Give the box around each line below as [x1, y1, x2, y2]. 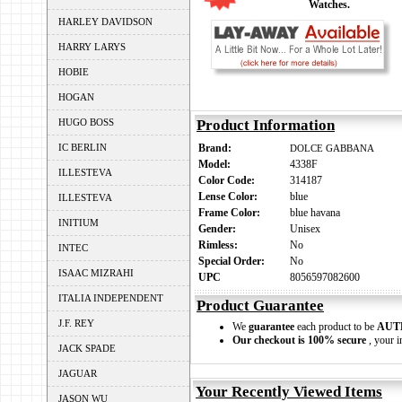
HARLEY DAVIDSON [58, 16, 153, 27]
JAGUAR [58, 368, 97, 379]
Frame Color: [198, 206, 266, 219]
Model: [198, 158, 236, 170]
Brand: [198, 142, 237, 154]
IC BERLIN [58, 142, 107, 153]
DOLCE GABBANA [290, 143, 374, 153]
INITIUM [58, 217, 99, 228]
